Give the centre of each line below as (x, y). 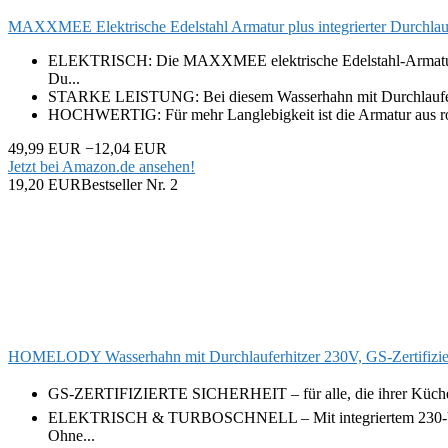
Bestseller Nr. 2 (129, 184)
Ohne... (71, 435)
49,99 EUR (44, 148)
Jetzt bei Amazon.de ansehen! (101, 166)
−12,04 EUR (126, 148)
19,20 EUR (44, 184)
